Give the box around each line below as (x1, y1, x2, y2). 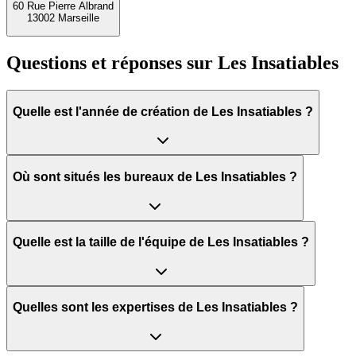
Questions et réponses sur (6, 52, 213, 74)
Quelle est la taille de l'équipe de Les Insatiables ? (13, 235, 309, 250)
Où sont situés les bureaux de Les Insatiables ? (13, 170, 297, 184)
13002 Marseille (27, 12, 99, 25)
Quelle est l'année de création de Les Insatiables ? (13, 104, 313, 118)
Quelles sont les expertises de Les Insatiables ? (13, 300, 298, 315)
